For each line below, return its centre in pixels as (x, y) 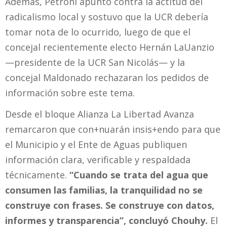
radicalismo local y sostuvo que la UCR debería (107, 16)
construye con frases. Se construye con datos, (110, 205)
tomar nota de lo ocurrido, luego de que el (98, 32)
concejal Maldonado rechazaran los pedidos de (107, 77)
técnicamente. (36, 175)
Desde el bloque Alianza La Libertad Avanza (100, 114)
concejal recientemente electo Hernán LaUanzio (110, 47)
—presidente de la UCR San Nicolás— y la (95, 62)
